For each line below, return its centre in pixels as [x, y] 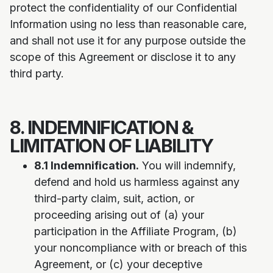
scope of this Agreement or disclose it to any [123, 57]
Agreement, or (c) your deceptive [118, 264]
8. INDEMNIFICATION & [101, 127]
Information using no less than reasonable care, [128, 24]
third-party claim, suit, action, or [114, 198]
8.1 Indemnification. [87, 165]
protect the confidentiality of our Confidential [123, 8]
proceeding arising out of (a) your [119, 215]
